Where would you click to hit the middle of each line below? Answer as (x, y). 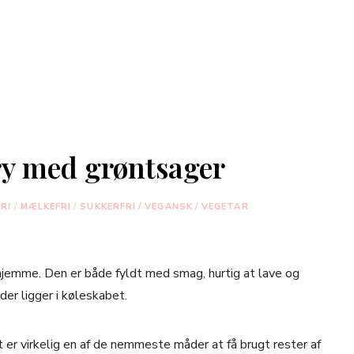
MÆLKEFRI (46, 207)
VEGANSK (169, 207)
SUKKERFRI (108, 207)
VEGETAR (225, 207)
